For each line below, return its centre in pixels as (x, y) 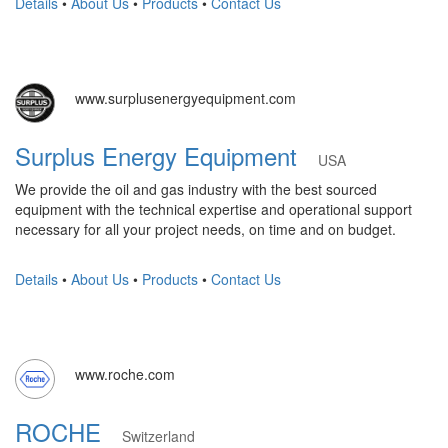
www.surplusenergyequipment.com (185, 98)
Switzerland (158, 436)
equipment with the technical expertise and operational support (213, 209)
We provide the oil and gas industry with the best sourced (196, 189)
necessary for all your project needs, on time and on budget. (205, 229)
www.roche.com (125, 374)
